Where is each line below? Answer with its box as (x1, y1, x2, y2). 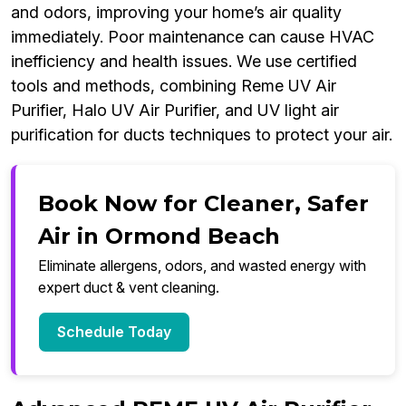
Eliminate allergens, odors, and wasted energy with (38, 256, 366, 275)
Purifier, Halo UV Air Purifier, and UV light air (11, 101, 339, 121)
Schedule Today (57, 323, 171, 342)
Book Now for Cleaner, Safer (38, 190, 369, 217)
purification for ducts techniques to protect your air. (11, 125, 392, 145)
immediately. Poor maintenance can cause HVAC (11, 27, 374, 47)
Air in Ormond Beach (38, 223, 280, 250)
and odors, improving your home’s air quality (11, 3, 342, 23)
